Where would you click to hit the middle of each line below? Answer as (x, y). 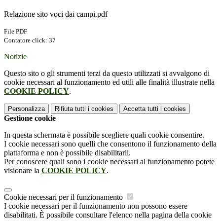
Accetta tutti (141, 109)
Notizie (15, 57)
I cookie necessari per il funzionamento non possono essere (96, 206)
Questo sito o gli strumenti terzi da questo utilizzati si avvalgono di (107, 74)
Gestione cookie (30, 118)
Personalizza (26, 109)
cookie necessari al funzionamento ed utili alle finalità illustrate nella (109, 82)
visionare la (23, 171)
